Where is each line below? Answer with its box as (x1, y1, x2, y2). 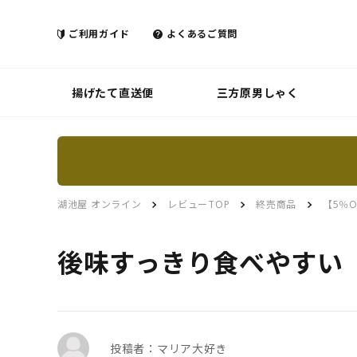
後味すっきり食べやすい (57, 245, 343, 280)
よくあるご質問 (167, 26, 238, 41)
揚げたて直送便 (72, 84, 154, 100)
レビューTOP (167, 198, 230, 212)
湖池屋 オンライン (57, 198, 142, 212)
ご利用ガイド (69, 26, 130, 41)
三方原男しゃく (216, 84, 299, 100)
